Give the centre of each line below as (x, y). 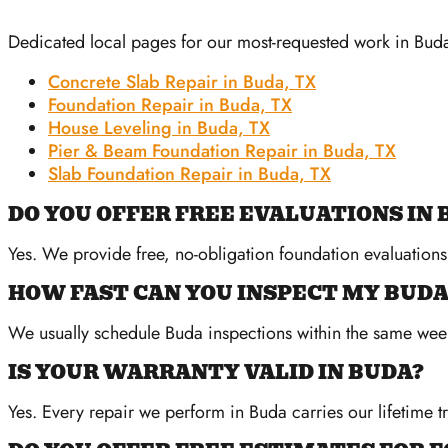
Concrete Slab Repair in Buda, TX (182, 82)
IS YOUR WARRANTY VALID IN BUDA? (216, 373)
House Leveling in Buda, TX (159, 128)
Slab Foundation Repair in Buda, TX (189, 174)
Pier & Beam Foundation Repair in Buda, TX (222, 151)
